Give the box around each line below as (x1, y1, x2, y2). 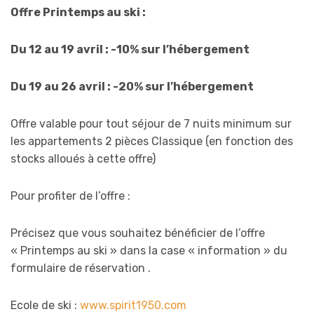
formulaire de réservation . (11, 261, 151, 275)
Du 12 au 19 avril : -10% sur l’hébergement (11, 43, 250, 57)
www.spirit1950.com (77, 299, 186, 313)
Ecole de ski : (11, 299, 77, 313)
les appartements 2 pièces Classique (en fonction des (11, 135, 293, 149)
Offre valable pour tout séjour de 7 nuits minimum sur (11, 117, 292, 131)
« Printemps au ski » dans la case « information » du (11, 244, 287, 258)
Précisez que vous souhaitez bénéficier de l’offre (11, 226, 265, 240)
